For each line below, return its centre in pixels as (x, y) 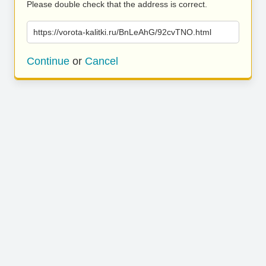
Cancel (102, 61)
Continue (48, 61)
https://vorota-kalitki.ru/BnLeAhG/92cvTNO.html (122, 32)
